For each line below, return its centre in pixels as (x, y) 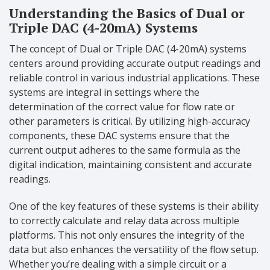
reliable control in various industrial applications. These (134, 77)
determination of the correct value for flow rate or (122, 106)
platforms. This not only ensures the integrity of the (127, 235)
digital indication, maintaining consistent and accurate (130, 164)
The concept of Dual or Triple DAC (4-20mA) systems (128, 49)
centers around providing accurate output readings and (135, 63)
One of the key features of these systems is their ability (134, 206)
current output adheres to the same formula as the (125, 150)
